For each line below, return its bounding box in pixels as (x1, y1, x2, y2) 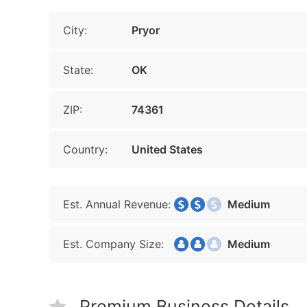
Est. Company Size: (63, 237, 164, 251)
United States (132, 143, 203, 156)
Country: (63, 143, 108, 156)
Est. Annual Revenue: (63, 197, 171, 211)
